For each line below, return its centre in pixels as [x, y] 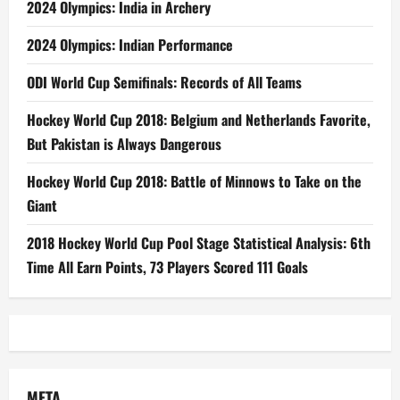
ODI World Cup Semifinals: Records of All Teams [164, 82]
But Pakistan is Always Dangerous [124, 144]
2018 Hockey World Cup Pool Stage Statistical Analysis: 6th [199, 243]
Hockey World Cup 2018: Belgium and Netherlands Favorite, [199, 120]
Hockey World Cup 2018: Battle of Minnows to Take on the [194, 181]
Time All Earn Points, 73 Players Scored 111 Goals [167, 267]
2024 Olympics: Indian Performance [130, 45]
